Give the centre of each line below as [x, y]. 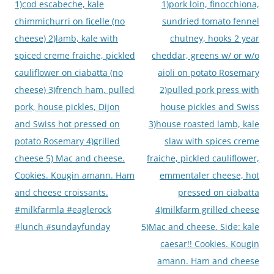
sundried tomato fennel [211, 21]
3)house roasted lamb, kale [204, 124]
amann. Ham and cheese [208, 261]
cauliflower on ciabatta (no [69, 72]
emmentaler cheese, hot [209, 175]
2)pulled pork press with [209, 89]
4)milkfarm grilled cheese [207, 209]
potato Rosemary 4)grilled [67, 141]
